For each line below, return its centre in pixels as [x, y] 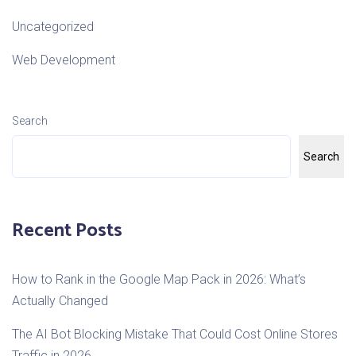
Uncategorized [53, 27]
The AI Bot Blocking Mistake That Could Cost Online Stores [175, 335]
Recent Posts [67, 231]
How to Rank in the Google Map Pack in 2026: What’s [159, 280]
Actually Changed [60, 301]
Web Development [64, 60]
